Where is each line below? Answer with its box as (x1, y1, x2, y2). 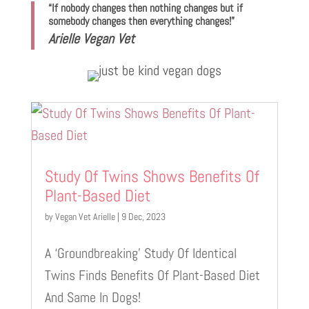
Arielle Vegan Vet (48, 30, 134, 48)
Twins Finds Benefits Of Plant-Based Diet (44, 266, 260, 285)
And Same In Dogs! (44, 288, 141, 307)
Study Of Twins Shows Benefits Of (44, 166, 259, 188)
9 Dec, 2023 (121, 210, 166, 223)
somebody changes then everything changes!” (48, 14, 235, 29)
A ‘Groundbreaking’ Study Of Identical (44, 244, 237, 263)
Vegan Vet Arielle (54, 210, 115, 223)
